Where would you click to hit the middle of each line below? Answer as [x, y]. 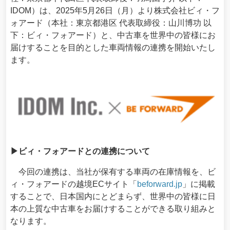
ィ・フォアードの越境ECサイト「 [74, 184]
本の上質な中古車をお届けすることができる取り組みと [113, 209]
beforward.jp [160, 184]
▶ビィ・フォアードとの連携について [80, 151]
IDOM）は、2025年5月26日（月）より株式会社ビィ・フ [115, 11]
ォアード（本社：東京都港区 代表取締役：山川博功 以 [111, 23]
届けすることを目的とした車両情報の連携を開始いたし [113, 47]
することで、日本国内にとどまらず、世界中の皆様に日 [113, 197]
